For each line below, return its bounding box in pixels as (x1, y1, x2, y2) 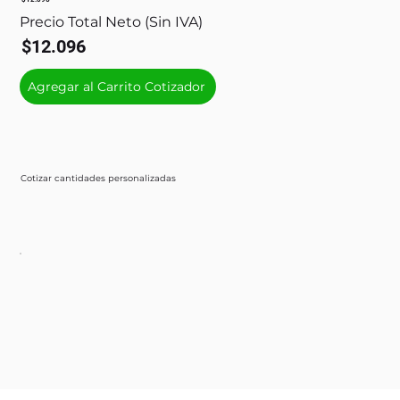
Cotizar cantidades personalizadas (20, 173, 176, 184)
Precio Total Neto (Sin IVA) (20, 13, 204, 31)
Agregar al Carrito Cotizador (28, 78, 206, 95)
